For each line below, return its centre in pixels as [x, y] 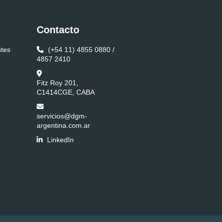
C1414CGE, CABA [66, 92]
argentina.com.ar [64, 125]
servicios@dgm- [62, 116]
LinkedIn [61, 140]
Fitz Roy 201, [58, 83]
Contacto [58, 30]
